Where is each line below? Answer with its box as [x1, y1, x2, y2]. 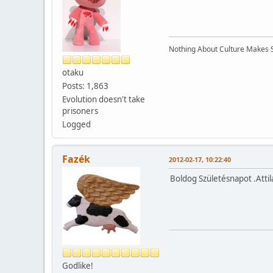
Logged [62, 118, 91, 130]
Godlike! [62, 260, 93, 271]
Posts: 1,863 [62, 80, 108, 91]
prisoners [62, 105, 98, 116]
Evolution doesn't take [62, 93, 145, 105]
